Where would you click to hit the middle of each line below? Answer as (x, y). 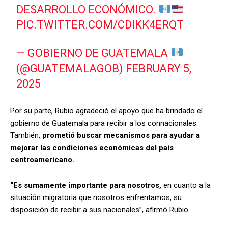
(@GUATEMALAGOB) (71, 69)
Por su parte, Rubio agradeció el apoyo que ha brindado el (106, 111)
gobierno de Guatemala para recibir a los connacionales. (104, 123)
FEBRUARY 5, (159, 69)
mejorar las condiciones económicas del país (92, 148)
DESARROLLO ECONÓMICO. (88, 10)
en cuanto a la (187, 186)
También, (26, 136)
